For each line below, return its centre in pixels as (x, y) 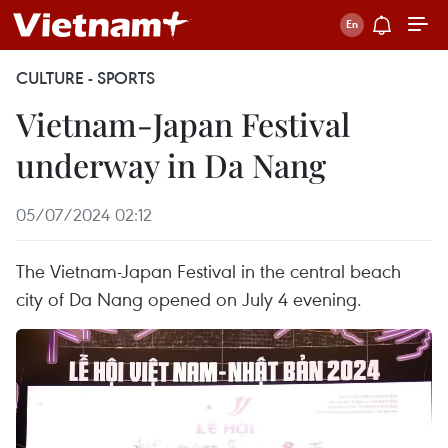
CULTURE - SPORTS (85, 78)
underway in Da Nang (171, 164)
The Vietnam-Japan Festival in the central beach (208, 270)
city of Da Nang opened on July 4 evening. (189, 298)
